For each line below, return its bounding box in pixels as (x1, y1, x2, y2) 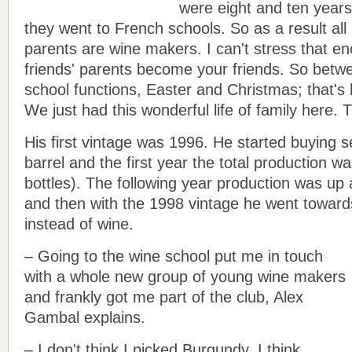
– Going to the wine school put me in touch (24, 247, 323, 265)
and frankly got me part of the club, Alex (24, 288, 303, 306)
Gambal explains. (24, 308, 145, 326)
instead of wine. (24, 214, 134, 233)
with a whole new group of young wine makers (24, 267, 346, 285)
